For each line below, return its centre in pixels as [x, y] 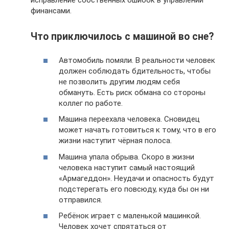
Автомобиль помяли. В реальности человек [137, 60]
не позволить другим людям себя [119, 82]
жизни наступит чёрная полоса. [115, 141]
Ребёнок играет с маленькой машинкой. [130, 216]
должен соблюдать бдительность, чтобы [135, 71]
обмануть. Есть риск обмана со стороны [132, 92]
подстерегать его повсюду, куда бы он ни [134, 189]
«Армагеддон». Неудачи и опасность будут [136, 178]
